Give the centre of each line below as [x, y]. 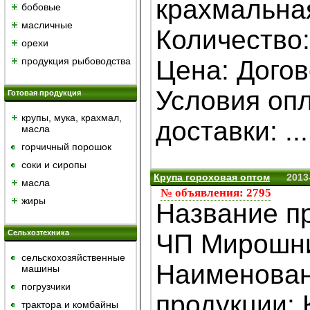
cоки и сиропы [54, 165]
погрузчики [46, 286]
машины [40, 268]
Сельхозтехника [38, 232]
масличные [47, 25]
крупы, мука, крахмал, [72, 118]
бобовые [41, 7]
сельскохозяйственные [73, 257]
